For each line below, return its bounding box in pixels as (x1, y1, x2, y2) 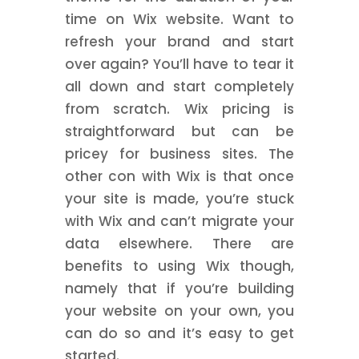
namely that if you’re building (64, 279, 295, 298)
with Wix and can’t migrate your (64, 212, 295, 231)
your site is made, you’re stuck (64, 189, 295, 208)
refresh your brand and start (64, 32, 295, 51)
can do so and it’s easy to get (64, 324, 295, 343)
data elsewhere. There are (64, 234, 295, 253)
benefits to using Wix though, (64, 256, 295, 276)
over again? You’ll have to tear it (64, 54, 295, 74)
